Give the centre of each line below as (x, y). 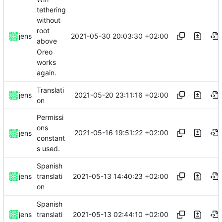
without (49, 20)
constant (51, 138)
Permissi (50, 117)
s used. (48, 149)
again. (47, 73)
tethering (51, 9)
